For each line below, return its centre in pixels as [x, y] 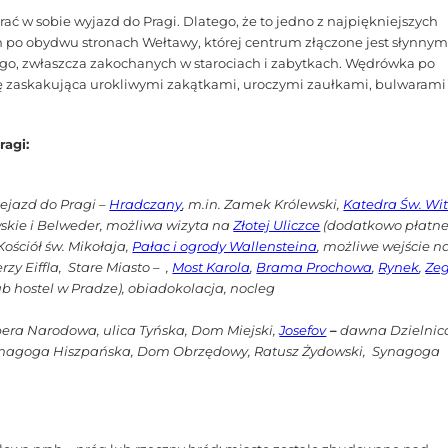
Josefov [303, 329]
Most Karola [211, 266]
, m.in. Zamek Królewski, [263, 203]
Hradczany [146, 203]
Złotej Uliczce [277, 224]
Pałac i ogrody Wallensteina [225, 245]
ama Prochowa [322, 266]
